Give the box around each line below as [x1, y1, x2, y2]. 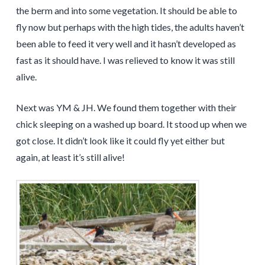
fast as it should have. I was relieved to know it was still [15, 54, 235, 66]
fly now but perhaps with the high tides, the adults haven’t [15, 21, 244, 33]
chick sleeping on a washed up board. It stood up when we [15, 118, 247, 130]
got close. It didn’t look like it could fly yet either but [15, 134, 225, 146]
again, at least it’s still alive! [15, 151, 125, 163]
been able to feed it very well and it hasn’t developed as [15, 37, 236, 49]
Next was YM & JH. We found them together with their [15, 101, 237, 113]
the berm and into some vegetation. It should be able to [15, 4, 237, 16]
